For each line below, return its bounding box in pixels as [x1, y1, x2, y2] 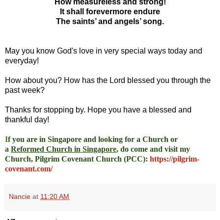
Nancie [9, 192, 30, 200]
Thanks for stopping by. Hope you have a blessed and [5, 105, 192, 114]
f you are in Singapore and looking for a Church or [8, 135, 178, 143]
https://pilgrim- [150, 154, 199, 163]
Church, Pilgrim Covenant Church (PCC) [5, 154, 145, 163]
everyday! [5, 56, 39, 65]
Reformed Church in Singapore [11, 144, 116, 153]
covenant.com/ [5, 164, 53, 173]
